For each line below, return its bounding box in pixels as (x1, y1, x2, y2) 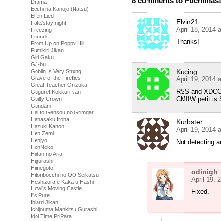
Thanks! (176, 37, 199, 45)
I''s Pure (31, 192, 50, 198)
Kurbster (176, 117, 203, 126)
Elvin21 (176, 17, 199, 26)
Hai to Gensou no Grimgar (31, 110, 94, 115)
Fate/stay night (31, 20, 66, 26)
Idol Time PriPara (31, 213, 72, 219)
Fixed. (191, 187, 209, 195)
